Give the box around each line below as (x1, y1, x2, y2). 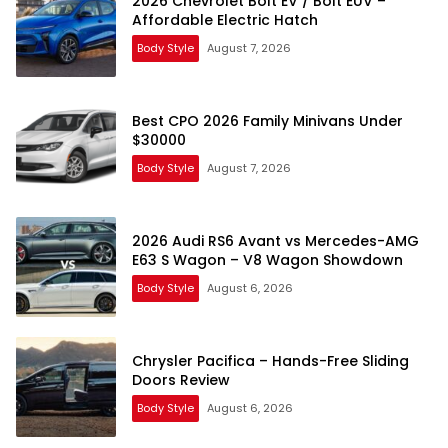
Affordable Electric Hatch (132, 10, 318, 31)
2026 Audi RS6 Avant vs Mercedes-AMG (132, 231, 419, 252)
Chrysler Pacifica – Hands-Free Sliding (132, 351, 409, 372)
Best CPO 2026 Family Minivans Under (132, 111, 403, 132)
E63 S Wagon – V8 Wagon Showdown (132, 250, 403, 271)
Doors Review (132, 370, 230, 391)
